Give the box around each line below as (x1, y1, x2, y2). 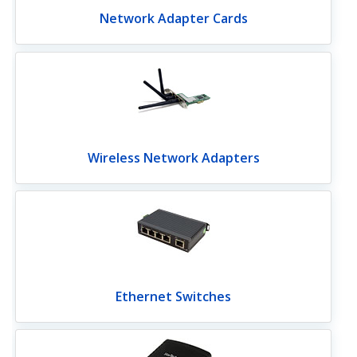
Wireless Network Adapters (87, 148, 260, 167)
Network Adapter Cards (99, 10, 248, 28)
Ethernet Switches (116, 287, 232, 305)
